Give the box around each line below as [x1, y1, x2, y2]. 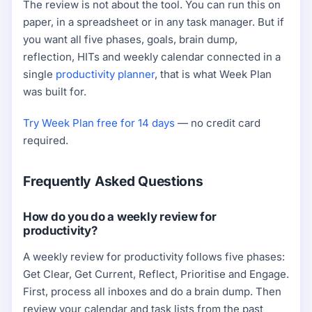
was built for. [23, 85, 86, 99]
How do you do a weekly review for [23, 210, 217, 224]
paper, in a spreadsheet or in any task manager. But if [23, 15, 284, 29]
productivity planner [56, 68, 155, 81]
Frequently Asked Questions [23, 173, 203, 190]
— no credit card [175, 116, 260, 130]
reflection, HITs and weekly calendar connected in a [23, 50, 281, 64]
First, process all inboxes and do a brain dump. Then [23, 285, 281, 299]
